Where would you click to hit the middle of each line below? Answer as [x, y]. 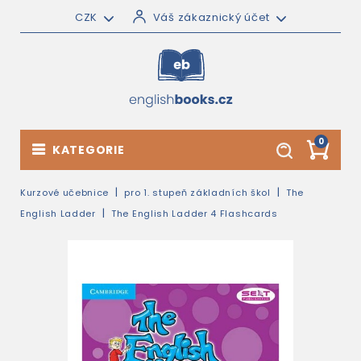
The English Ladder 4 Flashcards [195, 214]
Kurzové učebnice [65, 193]
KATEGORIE [89, 150]
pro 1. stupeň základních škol [197, 193]
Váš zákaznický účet [212, 17]
